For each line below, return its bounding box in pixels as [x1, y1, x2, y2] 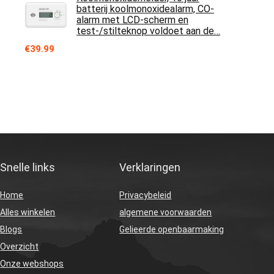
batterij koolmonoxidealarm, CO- [76, 3, 214, 15]
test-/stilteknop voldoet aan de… [76, 25, 220, 37]
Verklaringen [119, 160, 181, 174]
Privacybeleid [119, 190, 172, 200]
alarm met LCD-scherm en [76, 14, 188, 26]
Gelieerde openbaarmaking [119, 224, 224, 234]
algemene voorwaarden [119, 207, 212, 217]
